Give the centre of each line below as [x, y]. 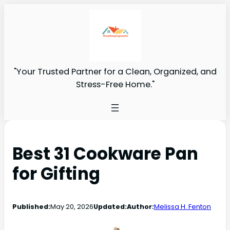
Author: [140, 206]
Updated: [110, 206]
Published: [31, 206]
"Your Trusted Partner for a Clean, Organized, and [115, 71]
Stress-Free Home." [115, 84]
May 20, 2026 [72, 206]
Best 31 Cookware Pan [105, 154]
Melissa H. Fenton [183, 206]
